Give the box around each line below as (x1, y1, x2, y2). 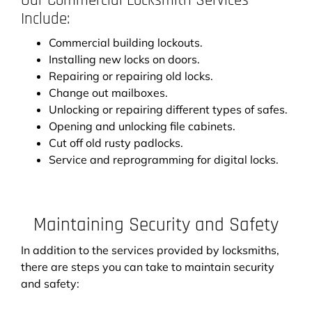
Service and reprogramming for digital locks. (49, 152, 279, 166)
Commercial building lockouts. (49, 35, 203, 49)
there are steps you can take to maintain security (21, 259, 274, 274)
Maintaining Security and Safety (33, 212, 279, 237)
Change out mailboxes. (49, 85, 168, 100)
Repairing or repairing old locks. (49, 68, 213, 83)
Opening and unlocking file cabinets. (49, 118, 235, 133)
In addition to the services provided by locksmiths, (21, 242, 279, 257)
